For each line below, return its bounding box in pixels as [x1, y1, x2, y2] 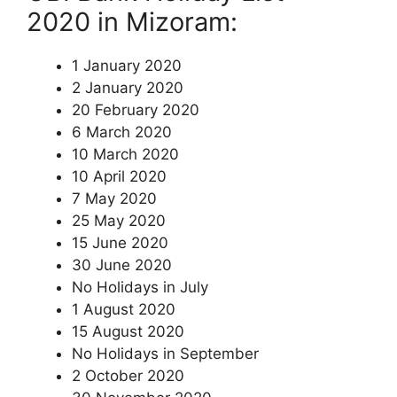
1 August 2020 [72, 300, 175, 318]
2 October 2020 [72, 367, 184, 385]
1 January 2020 [72, 57, 182, 74]
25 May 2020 [72, 212, 166, 230]
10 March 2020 [72, 145, 179, 163]
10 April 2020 [72, 167, 167, 185]
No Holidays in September [72, 345, 259, 362]
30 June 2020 [72, 256, 172, 274]
